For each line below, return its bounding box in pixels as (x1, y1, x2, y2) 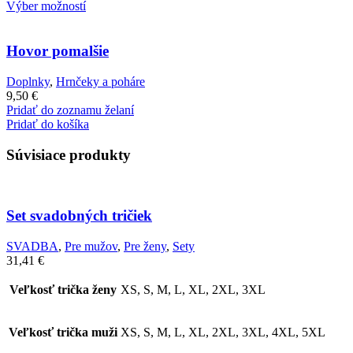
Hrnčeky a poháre (56, 74, 145, 88)
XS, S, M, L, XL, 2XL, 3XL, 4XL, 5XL (121, 325, 325, 339)
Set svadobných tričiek (6, 206, 152, 224)
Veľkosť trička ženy (9, 282, 117, 296)
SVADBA (6, 239, 58, 253)
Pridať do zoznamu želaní (6, 102, 134, 117)
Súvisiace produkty (6, 146, 131, 163)
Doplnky (6, 74, 50, 88)
